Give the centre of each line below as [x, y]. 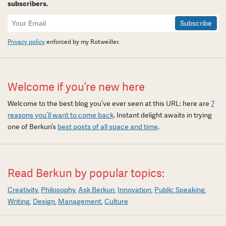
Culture [116, 201]
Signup [21, 27]
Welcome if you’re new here [76, 87]
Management [80, 201]
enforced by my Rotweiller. [82, 42]
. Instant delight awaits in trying [163, 115]
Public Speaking [180, 189]
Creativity [23, 189]
